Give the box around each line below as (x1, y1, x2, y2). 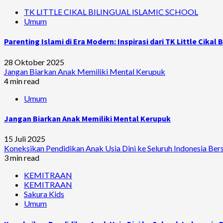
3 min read (4, 153, 39, 163)
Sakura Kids (24, 189, 64, 199)
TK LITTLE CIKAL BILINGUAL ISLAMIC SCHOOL (24, 7, 198, 17)
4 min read (4, 76, 39, 86)
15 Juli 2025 (4, 134, 45, 144)
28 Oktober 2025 (4, 57, 64, 67)
